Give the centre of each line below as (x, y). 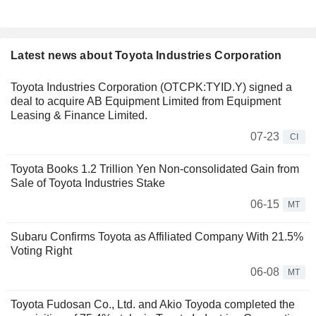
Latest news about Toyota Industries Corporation (146, 56)
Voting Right (41, 251)
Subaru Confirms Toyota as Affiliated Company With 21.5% (157, 237)
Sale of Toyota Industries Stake (88, 183)
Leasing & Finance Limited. (79, 116)
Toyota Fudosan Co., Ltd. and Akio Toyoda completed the (153, 305)
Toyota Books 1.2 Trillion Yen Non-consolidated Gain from (155, 169)
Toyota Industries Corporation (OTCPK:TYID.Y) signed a (151, 87)
